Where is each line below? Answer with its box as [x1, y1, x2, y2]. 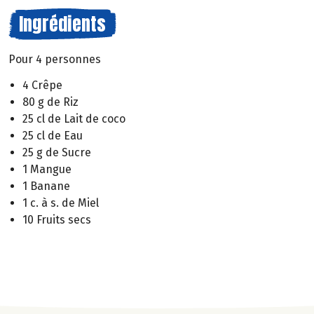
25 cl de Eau [22, 128, 83, 142]
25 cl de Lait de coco [22, 111, 125, 125]
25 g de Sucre [22, 145, 91, 159]
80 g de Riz [22, 95, 78, 109]
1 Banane [22, 179, 70, 193]
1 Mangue [22, 162, 71, 176]
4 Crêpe [22, 78, 62, 92]
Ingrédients [19, 10, 106, 38]
